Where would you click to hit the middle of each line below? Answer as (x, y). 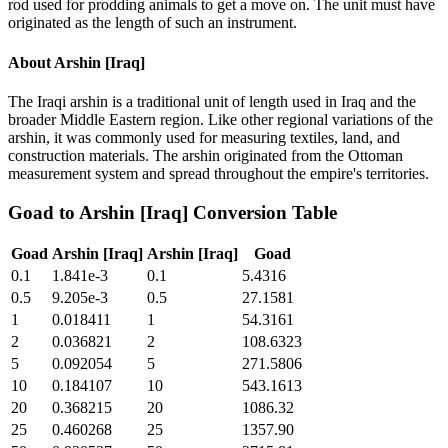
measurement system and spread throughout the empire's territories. (218, 173)
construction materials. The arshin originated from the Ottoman (205, 155)
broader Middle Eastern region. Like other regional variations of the (220, 119)
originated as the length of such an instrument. (152, 23)
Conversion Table (262, 212)
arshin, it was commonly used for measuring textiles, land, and (204, 137)
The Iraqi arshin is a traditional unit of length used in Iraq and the (212, 101)
